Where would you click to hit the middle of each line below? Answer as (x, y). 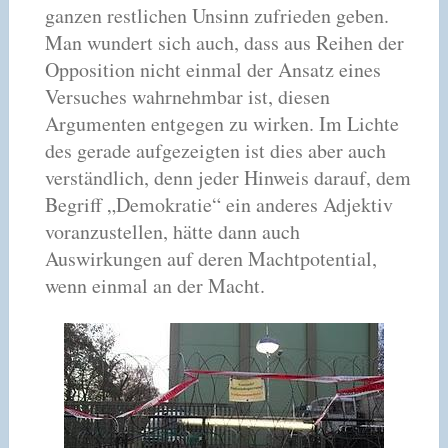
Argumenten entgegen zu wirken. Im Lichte (221, 123)
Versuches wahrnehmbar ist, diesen (187, 96)
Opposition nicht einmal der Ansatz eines (212, 69)
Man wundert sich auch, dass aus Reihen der (224, 42)
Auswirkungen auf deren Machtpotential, (210, 258)
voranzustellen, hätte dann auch (172, 231)
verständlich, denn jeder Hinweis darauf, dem (227, 177)
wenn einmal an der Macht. (154, 285)
